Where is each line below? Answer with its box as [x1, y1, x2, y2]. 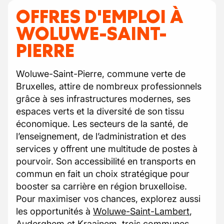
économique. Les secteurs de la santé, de [16, 118, 188, 129]
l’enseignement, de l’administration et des [16, 131, 186, 141]
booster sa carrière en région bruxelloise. [16, 181, 187, 191]
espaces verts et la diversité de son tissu [16, 106, 184, 116]
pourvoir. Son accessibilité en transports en [16, 156, 195, 166]
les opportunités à [16, 206, 93, 216]
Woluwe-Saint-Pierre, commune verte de [16, 68, 185, 79]
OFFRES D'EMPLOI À [16, 5, 183, 28]
